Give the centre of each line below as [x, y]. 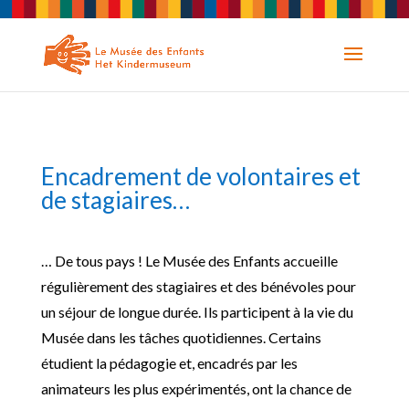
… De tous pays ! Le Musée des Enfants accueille [189, 261]
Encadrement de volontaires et [200, 176]
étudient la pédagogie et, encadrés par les [169, 363]
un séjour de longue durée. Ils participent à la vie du [197, 312]
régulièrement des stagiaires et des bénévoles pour [198, 286]
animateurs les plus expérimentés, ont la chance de [196, 388]
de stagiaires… [115, 200]
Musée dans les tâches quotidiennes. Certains [181, 337]
